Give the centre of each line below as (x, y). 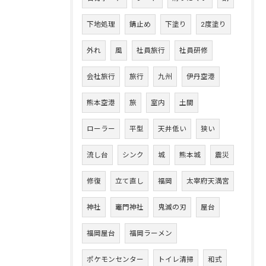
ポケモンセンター (115, 259)
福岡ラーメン (151, 233)
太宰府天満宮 (208, 181)
